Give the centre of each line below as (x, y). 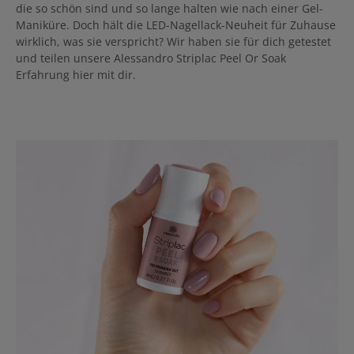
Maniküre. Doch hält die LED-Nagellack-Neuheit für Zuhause (176, 25)
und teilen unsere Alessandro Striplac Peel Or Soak (151, 58)
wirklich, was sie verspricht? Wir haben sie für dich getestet (173, 41)
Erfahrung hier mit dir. (76, 75)
